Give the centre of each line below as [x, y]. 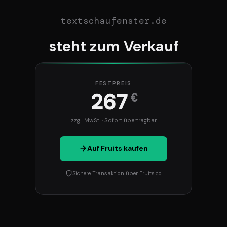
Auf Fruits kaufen [118, 149]
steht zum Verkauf [113, 46]
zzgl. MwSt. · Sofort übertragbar [113, 120]
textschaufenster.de [113, 21]
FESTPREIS [113, 83]
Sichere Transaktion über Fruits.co [117, 173]
